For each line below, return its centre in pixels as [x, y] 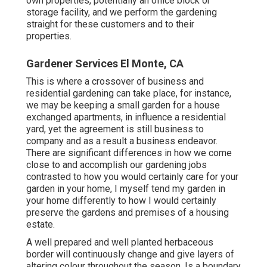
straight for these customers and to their [110, 24]
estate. [41, 225]
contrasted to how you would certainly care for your [132, 177]
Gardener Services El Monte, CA [105, 64]
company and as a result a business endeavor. [122, 141]
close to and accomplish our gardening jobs [117, 165]
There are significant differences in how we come [129, 153]
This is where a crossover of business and [115, 82]
